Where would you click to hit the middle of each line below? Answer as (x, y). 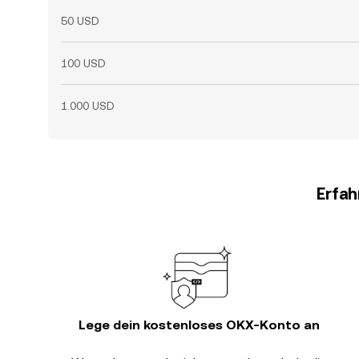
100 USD (83, 63)
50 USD (80, 21)
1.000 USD (88, 106)
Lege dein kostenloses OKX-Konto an (199, 325)
